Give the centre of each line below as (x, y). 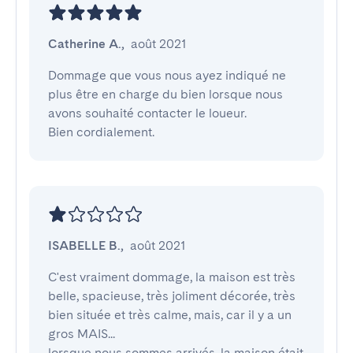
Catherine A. (85, 44)
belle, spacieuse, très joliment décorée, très (172, 296)
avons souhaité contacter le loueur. (147, 113)
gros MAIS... (82, 334)
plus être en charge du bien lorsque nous (165, 94)
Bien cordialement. (101, 132)
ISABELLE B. (84, 245)
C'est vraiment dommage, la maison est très (172, 277)
